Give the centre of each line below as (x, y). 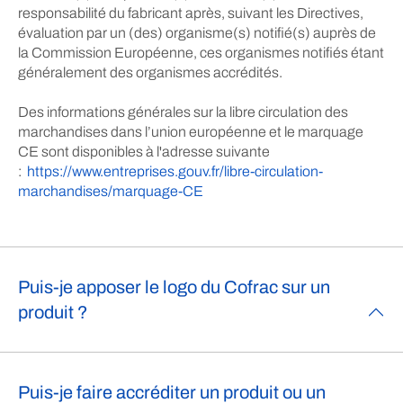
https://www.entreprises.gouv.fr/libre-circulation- (175, 171)
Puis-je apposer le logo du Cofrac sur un (174, 287)
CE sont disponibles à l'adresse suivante (144, 152)
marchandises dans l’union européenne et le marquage (191, 132)
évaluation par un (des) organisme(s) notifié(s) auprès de (197, 33)
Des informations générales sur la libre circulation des (183, 112)
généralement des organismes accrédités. (150, 72)
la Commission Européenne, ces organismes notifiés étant (201, 53)
